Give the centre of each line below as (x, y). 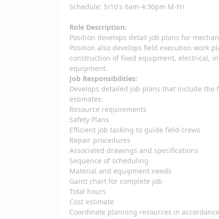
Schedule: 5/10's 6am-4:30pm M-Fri (127, 7)
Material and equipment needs (121, 171)
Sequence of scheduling (110, 161)
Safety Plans (90, 120)
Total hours (89, 191)
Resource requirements (109, 109)
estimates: (87, 99)
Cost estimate (93, 202)
